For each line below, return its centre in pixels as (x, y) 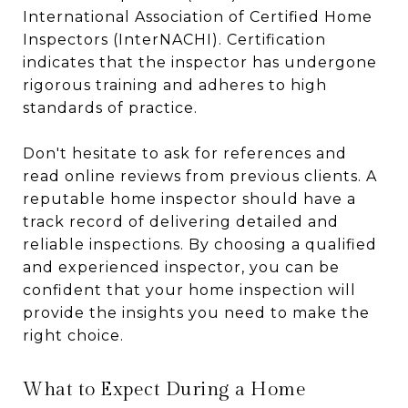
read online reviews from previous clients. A (200, 176)
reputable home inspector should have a (189, 199)
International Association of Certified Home (198, 17)
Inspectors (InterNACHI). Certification (174, 40)
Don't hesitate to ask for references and (185, 153)
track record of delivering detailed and (181, 222)
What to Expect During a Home (164, 389)
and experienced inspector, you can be (181, 267)
